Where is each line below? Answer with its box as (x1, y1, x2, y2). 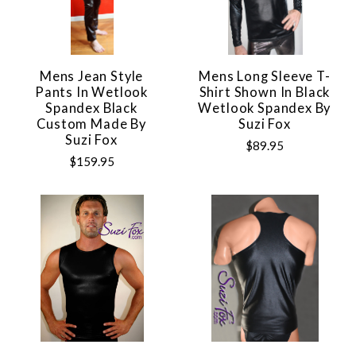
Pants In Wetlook (34, 84, 149, 101)
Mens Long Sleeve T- (199, 68, 331, 85)
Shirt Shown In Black (199, 84, 331, 101)
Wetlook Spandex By (198, 100, 331, 117)
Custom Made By (37, 116, 146, 133)
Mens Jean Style (39, 68, 144, 85)
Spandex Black (45, 100, 137, 117)
